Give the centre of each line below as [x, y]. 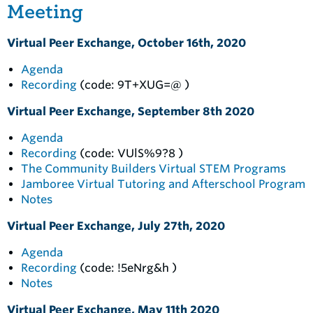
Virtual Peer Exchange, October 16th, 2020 [126, 43]
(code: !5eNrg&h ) [127, 268]
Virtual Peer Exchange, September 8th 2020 [131, 111]
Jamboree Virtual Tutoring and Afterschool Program [163, 184]
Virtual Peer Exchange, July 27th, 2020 [116, 226]
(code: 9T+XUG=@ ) [133, 85]
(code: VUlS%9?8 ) [130, 153]
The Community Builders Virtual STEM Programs [153, 169]
